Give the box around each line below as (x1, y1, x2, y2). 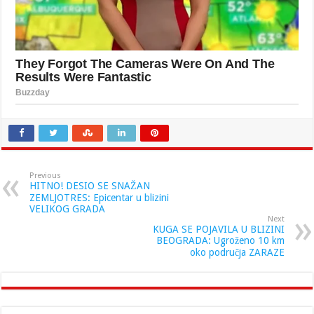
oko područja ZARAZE (189, 246, 285, 258)
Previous (29, 170, 62, 180)
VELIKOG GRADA (29, 203, 106, 214)
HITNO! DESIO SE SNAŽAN (29, 179, 151, 191)
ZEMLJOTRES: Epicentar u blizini (29, 191, 170, 203)
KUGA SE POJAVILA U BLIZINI (152, 223, 285, 235)
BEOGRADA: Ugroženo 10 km (156, 234, 285, 246)
